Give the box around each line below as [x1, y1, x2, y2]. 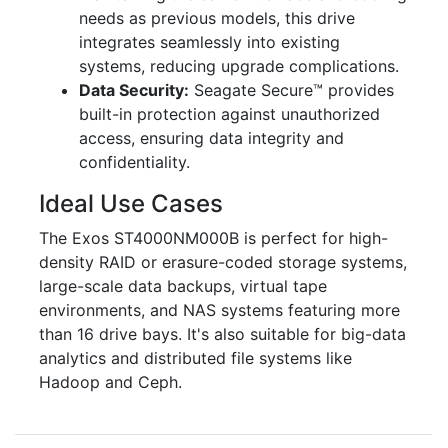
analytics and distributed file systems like [39, 347, 352, 368]
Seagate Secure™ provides [189, 79, 394, 100]
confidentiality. [79, 151, 190, 172]
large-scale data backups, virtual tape [39, 275, 327, 296]
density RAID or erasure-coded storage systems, [39, 251, 407, 272]
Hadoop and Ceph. [39, 371, 182, 392]
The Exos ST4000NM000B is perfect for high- [39, 227, 388, 248]
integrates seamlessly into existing [79, 31, 340, 52]
